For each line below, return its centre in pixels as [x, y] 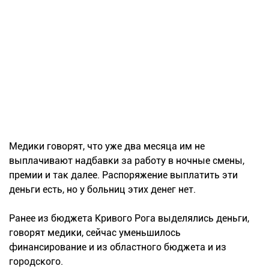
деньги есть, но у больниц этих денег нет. [102, 189]
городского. [36, 261]
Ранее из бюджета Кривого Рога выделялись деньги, [129, 218]
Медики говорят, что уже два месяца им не [107, 146]
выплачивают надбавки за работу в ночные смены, [127, 160]
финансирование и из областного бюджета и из [118, 247]
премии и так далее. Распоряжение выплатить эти [123, 175]
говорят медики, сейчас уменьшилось [95, 232]
